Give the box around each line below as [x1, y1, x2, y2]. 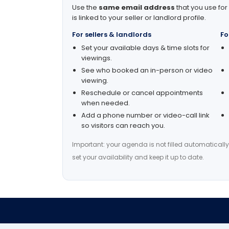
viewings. [81, 53, 112, 63]
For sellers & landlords [72, 30, 151, 40]
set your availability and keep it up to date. [72, 153, 204, 162]
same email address [99, 3, 175, 13]
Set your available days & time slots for [81, 43, 210, 53]
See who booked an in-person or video [81, 65, 213, 76]
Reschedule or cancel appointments [81, 88, 203, 98]
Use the [72, 3, 99, 13]
